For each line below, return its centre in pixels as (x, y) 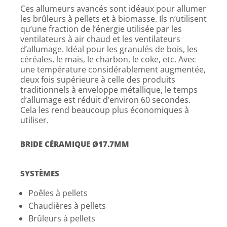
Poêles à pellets (58, 193)
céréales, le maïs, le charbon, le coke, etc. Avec (108, 59)
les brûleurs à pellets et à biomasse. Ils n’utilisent (113, 19)
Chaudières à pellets (67, 206)
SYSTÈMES (40, 173)
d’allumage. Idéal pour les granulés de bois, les (109, 49)
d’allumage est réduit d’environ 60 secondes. (105, 100)
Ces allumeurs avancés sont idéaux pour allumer (113, 9)
